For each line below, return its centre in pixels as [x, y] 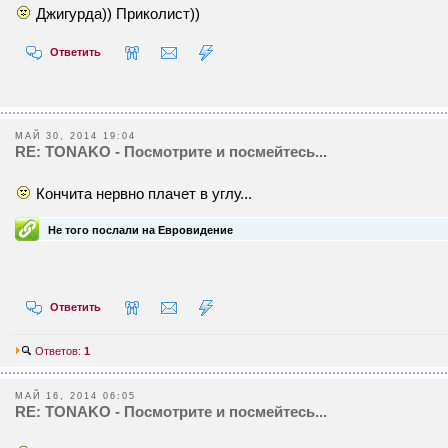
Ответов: [58, 350]
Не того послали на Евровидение [140, 229]
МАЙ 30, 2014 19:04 [75, 135]
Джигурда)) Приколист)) [118, 13]
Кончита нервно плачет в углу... [144, 193]
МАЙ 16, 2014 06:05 [75, 395]
